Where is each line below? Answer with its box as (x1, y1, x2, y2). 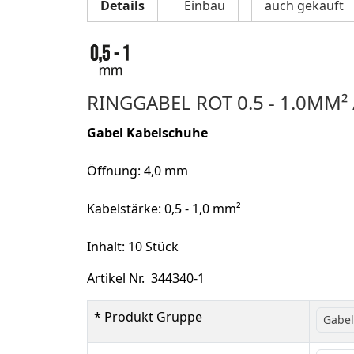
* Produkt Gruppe (94, 307, 202, 326)
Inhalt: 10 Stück (87, 237, 179, 255)
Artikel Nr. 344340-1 (87, 269, 205, 287)
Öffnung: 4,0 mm (87, 161, 188, 179)
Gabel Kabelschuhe (87, 123, 208, 141)
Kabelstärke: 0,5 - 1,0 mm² (87, 199, 241, 217)
